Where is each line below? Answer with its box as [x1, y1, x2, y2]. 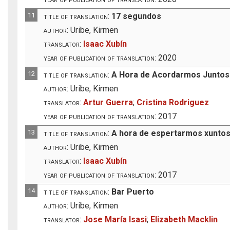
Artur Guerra [83, 97, 133, 107]
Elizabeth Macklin [150, 214, 218, 224]
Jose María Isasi [83, 214, 147, 224]
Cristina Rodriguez [137, 97, 209, 107]
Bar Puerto [111, 186, 155, 197]
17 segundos [111, 11, 162, 21]
